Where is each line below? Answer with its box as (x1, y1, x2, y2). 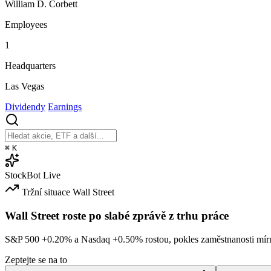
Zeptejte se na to (5, 254, 67, 265)
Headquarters (5, 60, 56, 71)
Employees (5, 19, 47, 30)
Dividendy (5, 102, 45, 113)
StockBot (5, 170, 41, 181)
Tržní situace (22, 187, 70, 198)
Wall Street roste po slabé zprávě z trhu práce (5, 209, 229, 222)
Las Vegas (5, 81, 44, 92)
